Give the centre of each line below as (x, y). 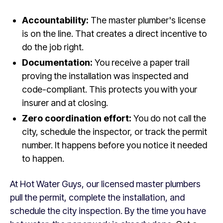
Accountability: (55, 20)
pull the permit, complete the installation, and (97, 197)
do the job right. (53, 47)
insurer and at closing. (65, 103)
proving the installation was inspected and (105, 76)
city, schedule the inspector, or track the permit (114, 132)
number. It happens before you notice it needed (114, 145)
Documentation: (57, 62)
